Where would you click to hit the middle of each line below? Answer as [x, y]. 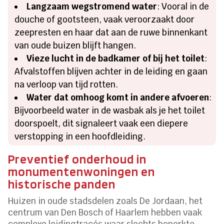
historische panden [62, 184]
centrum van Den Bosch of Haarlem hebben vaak [105, 212]
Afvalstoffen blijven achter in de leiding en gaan [111, 71]
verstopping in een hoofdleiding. [80, 136]
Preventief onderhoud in [77, 159]
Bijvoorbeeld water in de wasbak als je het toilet [110, 110]
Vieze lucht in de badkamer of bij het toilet [116, 58]
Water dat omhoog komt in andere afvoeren [118, 97]
